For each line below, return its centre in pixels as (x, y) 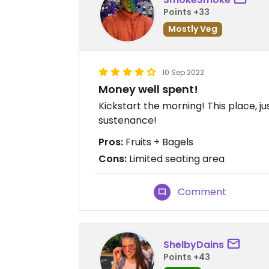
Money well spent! (148, 89)
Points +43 (187, 257)
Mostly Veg (193, 29)
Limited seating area (176, 159)
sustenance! (128, 120)
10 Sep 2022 (183, 72)
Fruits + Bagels (158, 142)
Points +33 (186, 12)
